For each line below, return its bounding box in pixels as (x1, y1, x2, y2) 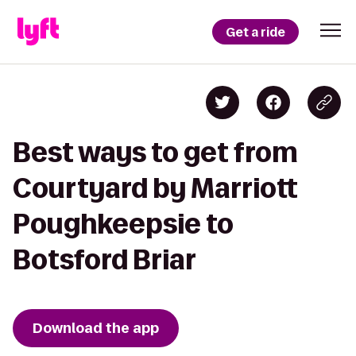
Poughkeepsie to (13, 209, 234, 238)
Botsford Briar (13, 245, 196, 274)
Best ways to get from (13, 137, 298, 167)
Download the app (33, 319, 159, 338)
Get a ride (226, 23, 285, 41)
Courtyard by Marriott (13, 173, 298, 203)
